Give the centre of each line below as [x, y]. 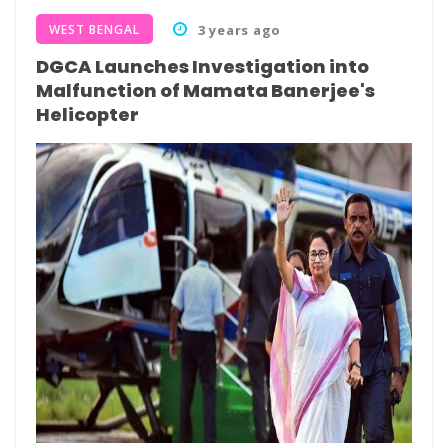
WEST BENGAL [94, 29]
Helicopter [87, 114]
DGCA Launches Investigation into [202, 66]
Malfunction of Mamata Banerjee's [205, 90]
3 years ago [239, 30]
